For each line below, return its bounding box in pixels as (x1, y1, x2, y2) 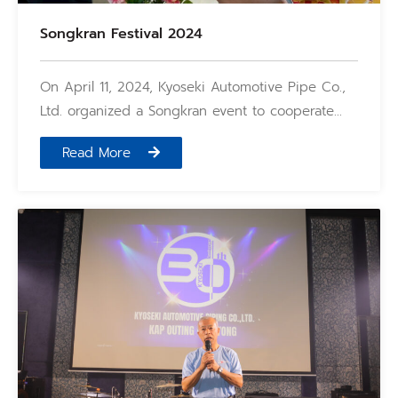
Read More (62, 142, 131, 163)
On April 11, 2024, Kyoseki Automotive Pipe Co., (40, 77, 346, 97)
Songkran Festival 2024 (40, 23, 203, 44)
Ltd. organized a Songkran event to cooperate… (40, 101, 342, 121)
